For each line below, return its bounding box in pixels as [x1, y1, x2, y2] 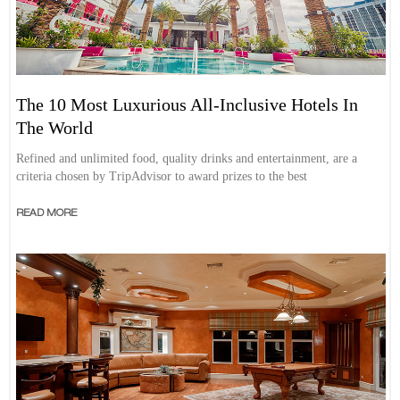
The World [16, 118, 94, 138]
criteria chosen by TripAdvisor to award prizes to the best [16, 170, 308, 184]
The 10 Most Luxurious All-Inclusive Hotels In [16, 95, 359, 115]
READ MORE [16, 208, 78, 219]
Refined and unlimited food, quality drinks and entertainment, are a [16, 152, 358, 166]
